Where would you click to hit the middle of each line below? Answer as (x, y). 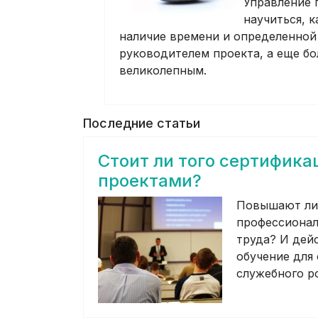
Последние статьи (142, 123)
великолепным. (163, 70)
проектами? (150, 181)
